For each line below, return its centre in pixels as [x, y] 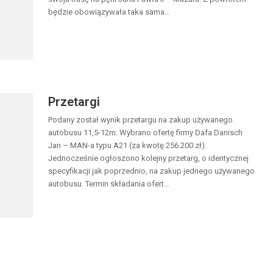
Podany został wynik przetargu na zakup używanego [140, 119]
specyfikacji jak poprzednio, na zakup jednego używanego [151, 171]
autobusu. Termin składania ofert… [109, 183]
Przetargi [74, 101]
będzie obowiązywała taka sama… [109, 12]
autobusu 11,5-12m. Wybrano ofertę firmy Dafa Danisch [145, 132]
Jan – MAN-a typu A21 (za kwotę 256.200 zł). [127, 145]
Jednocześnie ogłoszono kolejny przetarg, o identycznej [148, 158]
